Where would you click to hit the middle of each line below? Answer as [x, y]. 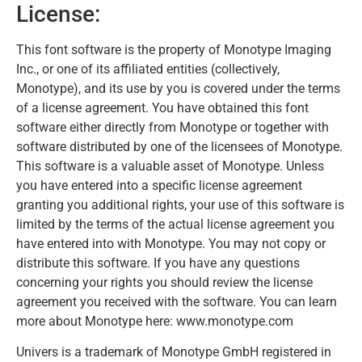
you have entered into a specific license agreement [159, 185]
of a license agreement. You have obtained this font [162, 107]
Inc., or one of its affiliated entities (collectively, [148, 69]
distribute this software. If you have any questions [158, 263]
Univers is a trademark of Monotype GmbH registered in [174, 352]
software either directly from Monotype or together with [173, 127]
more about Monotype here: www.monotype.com [155, 321]
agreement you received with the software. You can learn [177, 301]
